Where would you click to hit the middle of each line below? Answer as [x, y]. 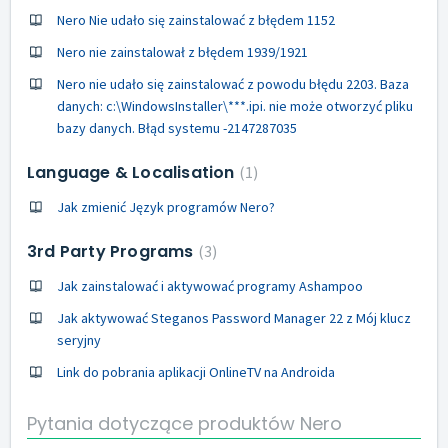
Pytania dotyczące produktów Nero [184, 423]
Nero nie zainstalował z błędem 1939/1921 [182, 52]
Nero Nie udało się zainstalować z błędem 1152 [196, 20]
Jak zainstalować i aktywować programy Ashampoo [210, 286]
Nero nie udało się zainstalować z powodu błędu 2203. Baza [233, 84]
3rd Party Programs [112, 251]
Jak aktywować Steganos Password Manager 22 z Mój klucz [234, 318]
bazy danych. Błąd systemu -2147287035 [177, 128]
